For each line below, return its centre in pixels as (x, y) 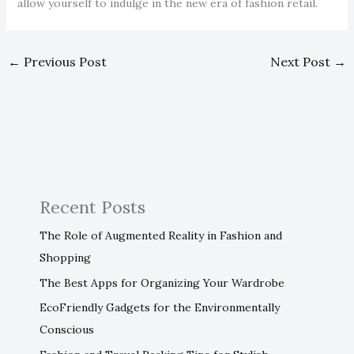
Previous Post (63, 62)
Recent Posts (92, 207)
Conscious (66, 330)
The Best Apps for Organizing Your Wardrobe (162, 282)
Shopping (65, 258)
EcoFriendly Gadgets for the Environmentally (159, 308)
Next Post (302, 62)
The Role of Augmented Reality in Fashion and (160, 236)
